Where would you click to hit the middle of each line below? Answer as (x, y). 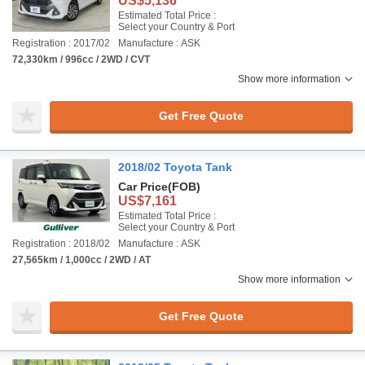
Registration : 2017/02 (61, 43)
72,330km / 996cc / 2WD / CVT (81, 59)
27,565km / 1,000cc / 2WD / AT (81, 260)
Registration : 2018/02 (61, 244)
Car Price (143, 187)
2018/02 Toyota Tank (175, 167)
